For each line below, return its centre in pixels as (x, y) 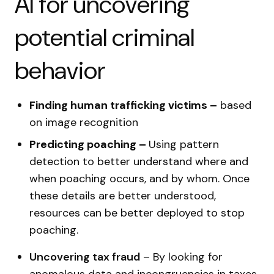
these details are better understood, (123, 196)
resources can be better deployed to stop (137, 213)
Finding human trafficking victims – (123, 105)
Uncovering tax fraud (85, 257)
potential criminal (105, 37)
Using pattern (184, 144)
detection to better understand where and (139, 161)
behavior (60, 70)
